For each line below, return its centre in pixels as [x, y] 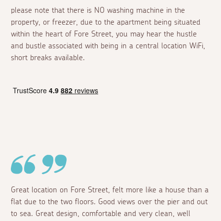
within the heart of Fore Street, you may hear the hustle [104, 34]
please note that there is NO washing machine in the [98, 11]
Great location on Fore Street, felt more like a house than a [110, 190]
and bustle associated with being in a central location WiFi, [108, 46]
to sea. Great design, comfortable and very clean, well [101, 214]
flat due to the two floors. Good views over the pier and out [110, 202]
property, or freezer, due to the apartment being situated [106, 22]
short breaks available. [48, 58]
